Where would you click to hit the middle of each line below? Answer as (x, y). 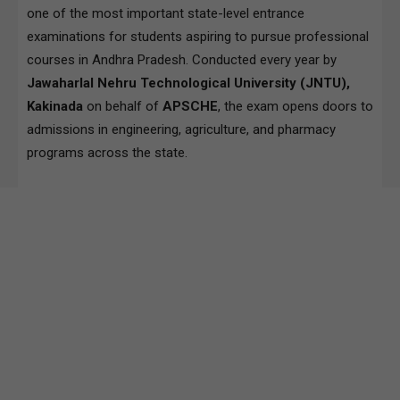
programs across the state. (107, 152)
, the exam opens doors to (296, 106)
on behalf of (123, 106)
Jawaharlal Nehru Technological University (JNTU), (188, 83)
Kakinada (55, 106)
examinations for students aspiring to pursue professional (198, 36)
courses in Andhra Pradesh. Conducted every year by (182, 59)
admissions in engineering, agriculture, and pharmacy (181, 129)
